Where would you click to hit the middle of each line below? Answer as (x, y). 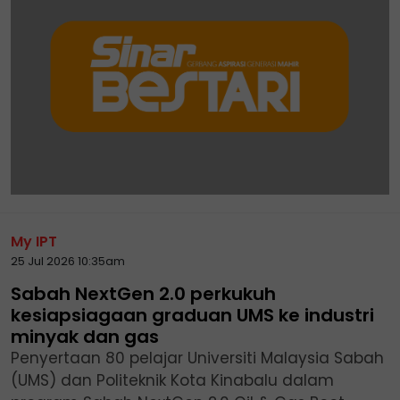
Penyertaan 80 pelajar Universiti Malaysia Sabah (197, 358)
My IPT (34, 241)
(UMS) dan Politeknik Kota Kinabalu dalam (172, 380)
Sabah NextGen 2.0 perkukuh (143, 293)
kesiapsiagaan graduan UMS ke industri (192, 315)
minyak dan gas (85, 336)
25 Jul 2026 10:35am (68, 261)
